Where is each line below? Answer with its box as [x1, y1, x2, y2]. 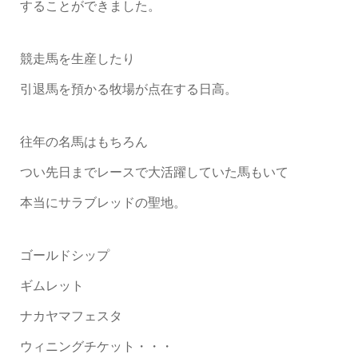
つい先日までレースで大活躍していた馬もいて [19, 165, 288, 180]
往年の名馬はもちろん [19, 135, 148, 149]
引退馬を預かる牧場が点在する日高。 [19, 82, 237, 97]
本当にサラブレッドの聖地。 [19, 196, 186, 210]
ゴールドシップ [19, 249, 109, 263]
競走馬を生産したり [19, 52, 135, 66]
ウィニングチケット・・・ [19, 340, 173, 354]
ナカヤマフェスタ [19, 309, 122, 324]
